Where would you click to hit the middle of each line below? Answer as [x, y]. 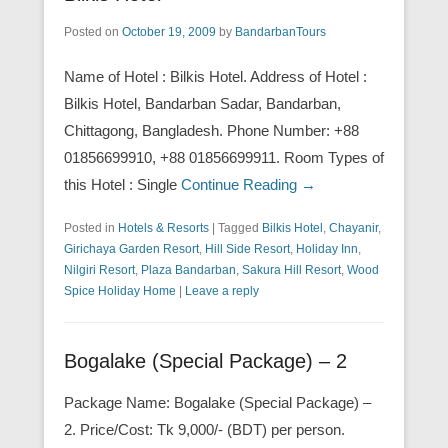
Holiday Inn [327, 248]
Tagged [240, 227]
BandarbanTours [280, 31]
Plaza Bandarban [188, 269]
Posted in [91, 227]
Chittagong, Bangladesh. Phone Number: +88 [211, 130]
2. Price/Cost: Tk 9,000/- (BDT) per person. [204, 429]
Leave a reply [222, 290]
